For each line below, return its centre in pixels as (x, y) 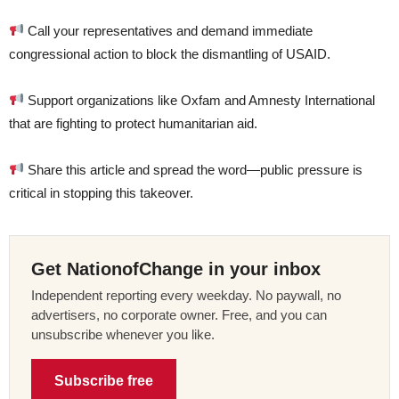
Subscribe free (104, 380)
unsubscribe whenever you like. (123, 334)
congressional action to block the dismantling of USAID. (170, 53)
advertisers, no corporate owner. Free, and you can (179, 314)
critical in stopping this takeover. (101, 192)
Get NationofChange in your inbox (176, 269)
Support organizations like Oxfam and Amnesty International (200, 100)
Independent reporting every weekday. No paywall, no (186, 295)
